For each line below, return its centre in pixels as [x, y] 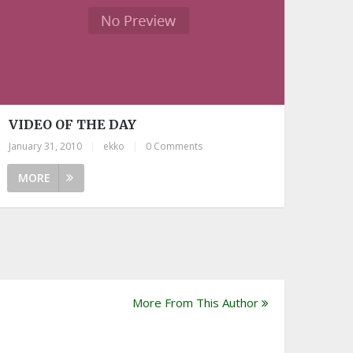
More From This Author [195, 302]
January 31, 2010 [46, 146]
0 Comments [175, 146]
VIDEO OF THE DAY [73, 124]
